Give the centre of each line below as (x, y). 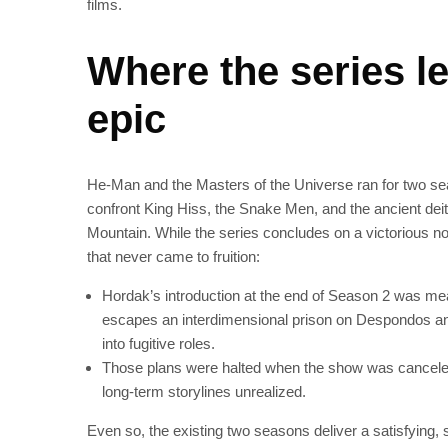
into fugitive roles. (158, 343)
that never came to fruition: (173, 256)
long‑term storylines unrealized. (204, 391)
